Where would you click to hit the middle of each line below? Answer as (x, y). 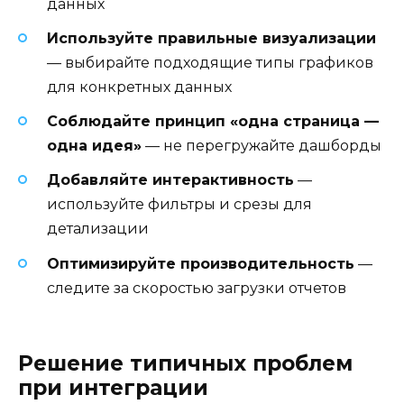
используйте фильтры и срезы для (179, 205)
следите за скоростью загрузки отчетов (197, 288)
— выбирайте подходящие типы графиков (210, 63)
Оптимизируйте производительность (201, 263)
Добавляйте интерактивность (170, 180)
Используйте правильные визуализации (211, 39)
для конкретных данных (139, 87)
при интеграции (113, 387)
